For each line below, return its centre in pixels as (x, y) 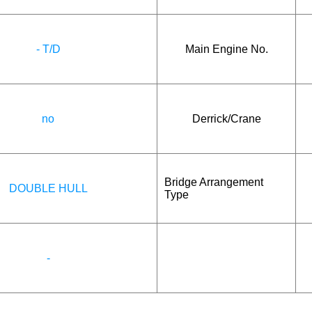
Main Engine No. (226, 49)
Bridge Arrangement (214, 182)
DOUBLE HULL (48, 188)
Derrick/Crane (226, 118)
